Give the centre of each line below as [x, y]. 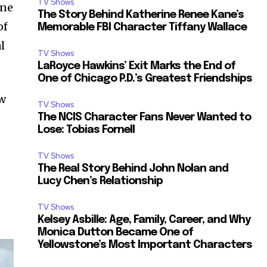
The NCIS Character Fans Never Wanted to [145, 118]
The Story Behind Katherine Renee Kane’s [141, 15]
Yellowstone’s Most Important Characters [145, 245]
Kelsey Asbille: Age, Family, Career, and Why [144, 220]
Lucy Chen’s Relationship [100, 181]
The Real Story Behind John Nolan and [133, 169]
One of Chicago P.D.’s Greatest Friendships [145, 79]
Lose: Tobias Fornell [86, 130]
